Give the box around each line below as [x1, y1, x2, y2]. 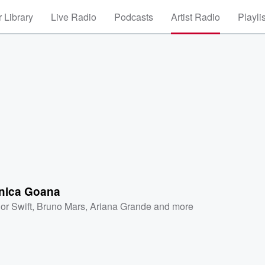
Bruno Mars [37, 199, 86, 213]
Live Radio [51, 10, 96, 24]
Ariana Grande [90, 199, 152, 213]
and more [151, 199, 194, 213]
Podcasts [114, 10, 153, 24]
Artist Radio [171, 10, 220, 24]
